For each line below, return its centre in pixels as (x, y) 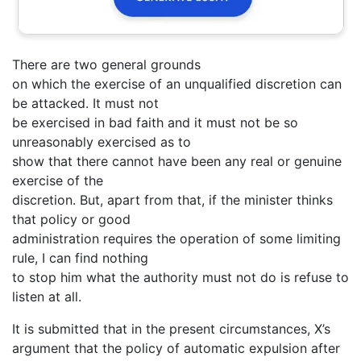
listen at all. (47, 296)
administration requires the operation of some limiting (176, 238)
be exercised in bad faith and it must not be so (155, 122)
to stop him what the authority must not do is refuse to (180, 277)
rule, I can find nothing (80, 257)
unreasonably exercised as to (102, 141)
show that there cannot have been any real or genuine (177, 161)
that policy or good (71, 219)
